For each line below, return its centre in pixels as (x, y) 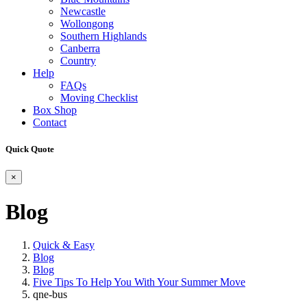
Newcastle (83, 11)
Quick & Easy (64, 245)
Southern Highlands (103, 36)
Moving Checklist (99, 98)
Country (78, 61)
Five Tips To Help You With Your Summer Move (139, 282)
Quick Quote (30, 149)
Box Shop (55, 110)
